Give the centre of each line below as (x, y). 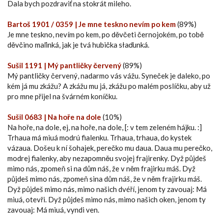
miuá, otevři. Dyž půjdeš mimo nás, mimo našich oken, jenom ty (107, 199)
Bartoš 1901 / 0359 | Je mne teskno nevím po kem (92, 24)
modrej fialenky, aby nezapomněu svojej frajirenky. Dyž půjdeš (107, 158)
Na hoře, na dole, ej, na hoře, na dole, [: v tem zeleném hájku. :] (105, 127)
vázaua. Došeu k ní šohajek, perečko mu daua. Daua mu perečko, (110, 148)
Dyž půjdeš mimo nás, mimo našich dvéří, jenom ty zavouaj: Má (107, 189)
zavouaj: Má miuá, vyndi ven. (53, 209)
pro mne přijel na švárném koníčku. (62, 96)
